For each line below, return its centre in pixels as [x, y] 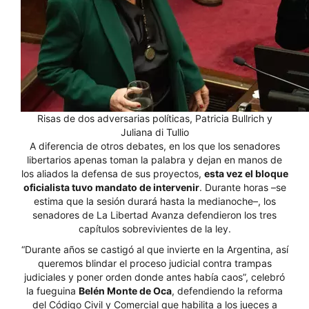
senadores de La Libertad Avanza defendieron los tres [154, 215]
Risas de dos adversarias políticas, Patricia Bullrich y [154, 118]
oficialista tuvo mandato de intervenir [111, 187]
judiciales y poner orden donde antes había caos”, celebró [154, 277]
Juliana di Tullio [154, 132]
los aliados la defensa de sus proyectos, [112, 173]
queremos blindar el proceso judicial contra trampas [154, 263]
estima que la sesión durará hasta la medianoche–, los [154, 201]
